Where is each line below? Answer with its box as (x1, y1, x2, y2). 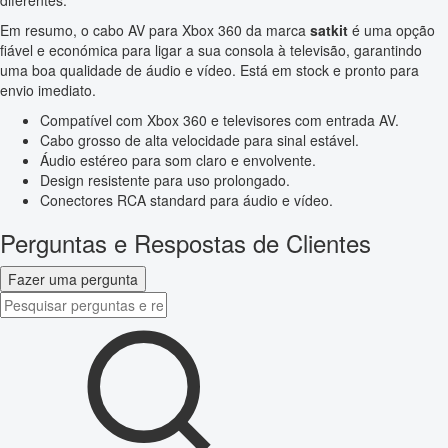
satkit (310, 20, 348, 41)
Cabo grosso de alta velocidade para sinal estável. (40, 130, 359, 151)
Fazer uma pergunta (8, 269, 138, 290)
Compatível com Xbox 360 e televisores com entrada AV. (40, 110, 399, 131)
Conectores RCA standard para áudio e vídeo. (40, 190, 333, 211)
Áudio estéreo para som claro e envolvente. (40, 150, 316, 171)
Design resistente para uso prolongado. (40, 170, 290, 191)
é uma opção (348, 20, 435, 41)
